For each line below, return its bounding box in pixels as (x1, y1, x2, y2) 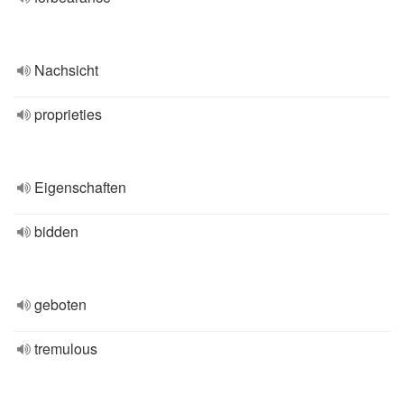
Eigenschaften (34, 177, 126, 197)
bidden (34, 221, 78, 242)
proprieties (34, 104, 102, 124)
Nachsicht (34, 60, 98, 80)
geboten (34, 294, 87, 315)
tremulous (34, 338, 97, 359)
